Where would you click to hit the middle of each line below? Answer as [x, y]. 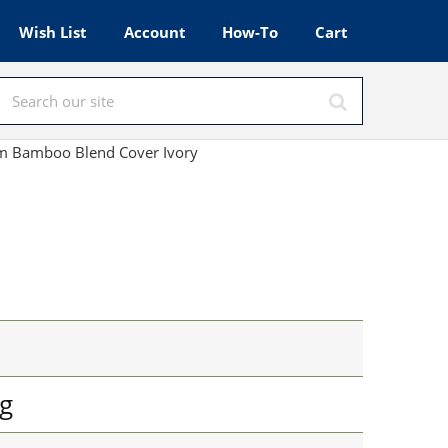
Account [154, 32]
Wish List [53, 32]
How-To [250, 32]
